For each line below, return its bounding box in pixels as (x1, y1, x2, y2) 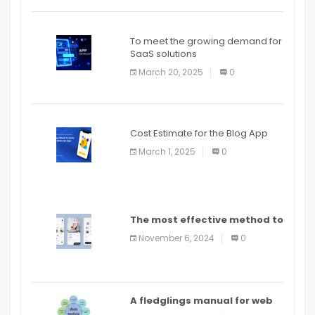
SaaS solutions (130, 47, 197, 61)
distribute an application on (130, 226, 275, 240)
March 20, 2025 (139, 66, 203, 79)
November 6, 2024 (139, 232, 214, 245)
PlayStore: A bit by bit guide (130, 238, 272, 252)
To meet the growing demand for (130, 34, 282, 49)
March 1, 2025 (139, 146, 195, 158)
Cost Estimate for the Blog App (130, 127, 268, 141)
